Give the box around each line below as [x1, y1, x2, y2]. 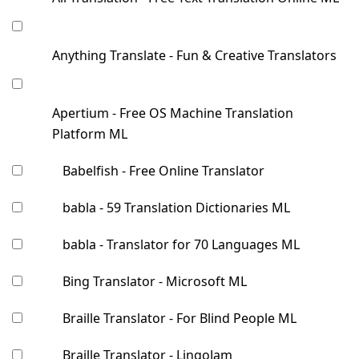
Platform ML [52, 125, 127, 143]
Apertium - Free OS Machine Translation [52, 104, 293, 123]
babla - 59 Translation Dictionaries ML [63, 199, 290, 217]
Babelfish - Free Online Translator [63, 162, 264, 180]
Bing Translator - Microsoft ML [63, 272, 247, 291]
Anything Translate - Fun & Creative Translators [52, 46, 337, 65]
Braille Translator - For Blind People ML [63, 309, 296, 328]
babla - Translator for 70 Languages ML [63, 236, 300, 254]
